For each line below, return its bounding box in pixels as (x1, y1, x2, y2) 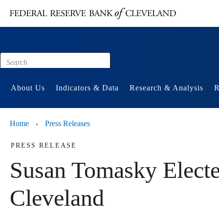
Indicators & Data (56, 84, 119, 92)
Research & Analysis (130, 84, 203, 92)
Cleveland (10, 185, 104, 211)
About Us (11, 84, 45, 92)
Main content (28, 1, 64, 9)
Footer (28, 14, 46, 22)
